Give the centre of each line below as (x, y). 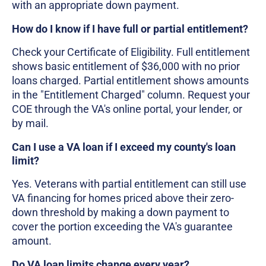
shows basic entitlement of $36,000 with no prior (126, 66)
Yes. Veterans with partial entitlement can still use (129, 183)
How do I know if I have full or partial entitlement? (130, 28)
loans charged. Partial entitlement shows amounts (130, 80)
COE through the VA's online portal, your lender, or (127, 109)
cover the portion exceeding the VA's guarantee (122, 226)
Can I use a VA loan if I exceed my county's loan (124, 147)
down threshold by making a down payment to (121, 212)
